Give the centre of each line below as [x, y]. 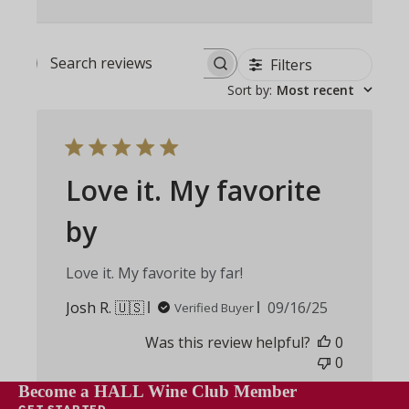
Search [159, 72]
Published [331, 306]
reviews [162, 92]
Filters [291, 64]
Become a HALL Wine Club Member [157, 391]
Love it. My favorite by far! [155, 273]
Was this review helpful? [227, 342]
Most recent [315, 89]
